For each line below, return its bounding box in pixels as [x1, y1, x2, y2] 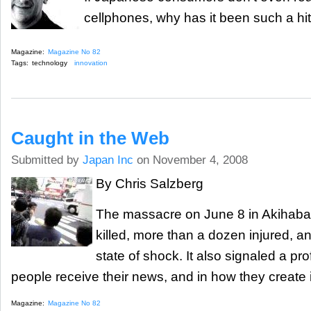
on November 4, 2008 [133, 153, 248, 167]
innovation [74, 59, 108, 67]
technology [32, 59, 67, 67]
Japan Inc [83, 153, 133, 167]
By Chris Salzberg [96, 176, 203, 191]
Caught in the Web [11, 127, 169, 149]
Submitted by [11, 153, 83, 167]
